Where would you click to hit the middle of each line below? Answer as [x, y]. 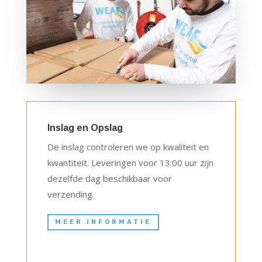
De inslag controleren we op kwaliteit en [128, 146]
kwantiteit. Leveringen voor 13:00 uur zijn [130, 162]
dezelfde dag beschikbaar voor [109, 178]
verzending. [70, 194]
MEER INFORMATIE [103, 222]
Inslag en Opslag [85, 127]
